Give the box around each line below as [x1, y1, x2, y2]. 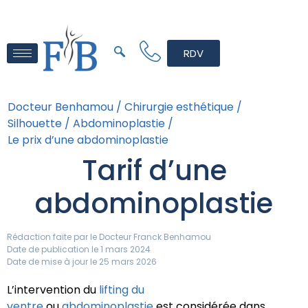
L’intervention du [7, 282, 99, 298]
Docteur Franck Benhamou [97, 231, 211, 243]
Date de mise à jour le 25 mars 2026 [7, 256, 157, 268]
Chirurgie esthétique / [124, 99, 242, 115]
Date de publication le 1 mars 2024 [7, 243, 151, 256]
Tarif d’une [81, 151, 227, 190]
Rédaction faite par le [7, 231, 97, 243]
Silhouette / [8, 115, 70, 132]
